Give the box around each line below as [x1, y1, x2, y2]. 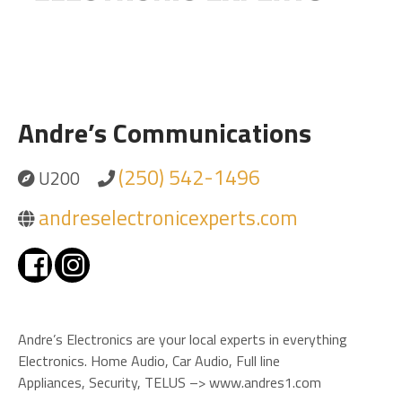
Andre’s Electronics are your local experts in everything [18, 328, 347, 350]
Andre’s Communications [18, 112, 311, 154]
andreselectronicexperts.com [39, 202, 298, 234]
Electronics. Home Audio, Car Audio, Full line [18, 349, 280, 371]
